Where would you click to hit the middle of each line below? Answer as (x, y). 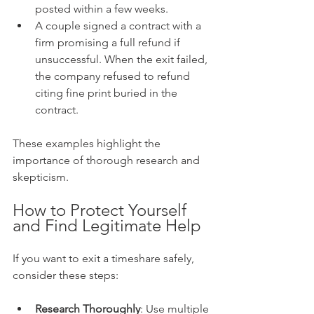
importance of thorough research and (108, 160)
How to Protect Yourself (102, 210)
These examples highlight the (88, 143)
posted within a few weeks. (102, 9)
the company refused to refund (114, 76)
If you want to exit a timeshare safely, (105, 258)
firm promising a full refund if (109, 42)
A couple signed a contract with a (120, 26)
